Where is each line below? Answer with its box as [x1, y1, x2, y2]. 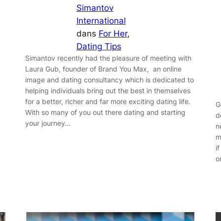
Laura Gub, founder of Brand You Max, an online [25, 65, 182, 74]
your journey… [25, 119, 71, 128]
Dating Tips [76, 41, 121, 52]
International [76, 16, 126, 26]
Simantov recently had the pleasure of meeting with [25, 54, 191, 63]
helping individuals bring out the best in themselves [25, 86, 190, 95]
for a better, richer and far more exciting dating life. [25, 97, 190, 106]
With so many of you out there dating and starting [25, 108, 185, 117]
